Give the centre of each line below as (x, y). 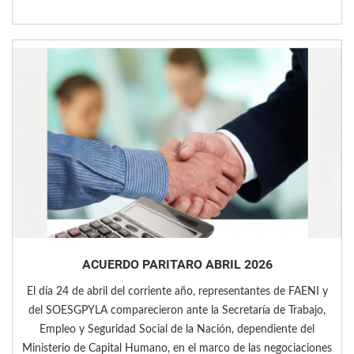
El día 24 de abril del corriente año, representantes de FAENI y (177, 292)
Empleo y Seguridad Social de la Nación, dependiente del (177, 330)
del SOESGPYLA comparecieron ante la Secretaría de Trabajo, (177, 311)
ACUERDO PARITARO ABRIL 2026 (177, 265)
